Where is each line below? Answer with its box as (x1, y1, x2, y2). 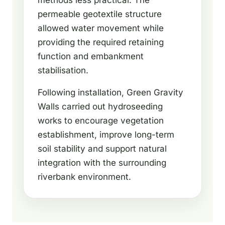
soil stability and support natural (38, 144, 167, 154)
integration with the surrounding (38, 158, 166, 168)
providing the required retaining (38, 37, 164, 48)
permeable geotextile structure (38, 9, 162, 20)
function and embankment (38, 51, 144, 62)
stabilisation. (38, 65, 88, 76)
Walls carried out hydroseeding (38, 101, 163, 112)
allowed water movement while (38, 23, 164, 34)
